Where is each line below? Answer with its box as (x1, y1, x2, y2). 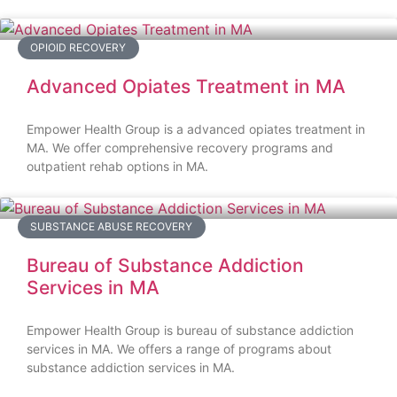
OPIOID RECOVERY (30, 41, 127, 55)
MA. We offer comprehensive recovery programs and (27, 140, 333, 156)
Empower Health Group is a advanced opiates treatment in (27, 121, 365, 137)
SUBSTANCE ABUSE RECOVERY (30, 220, 193, 234)
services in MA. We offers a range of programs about (27, 341, 331, 357)
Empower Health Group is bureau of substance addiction (27, 323, 354, 339)
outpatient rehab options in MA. (27, 159, 208, 175)
